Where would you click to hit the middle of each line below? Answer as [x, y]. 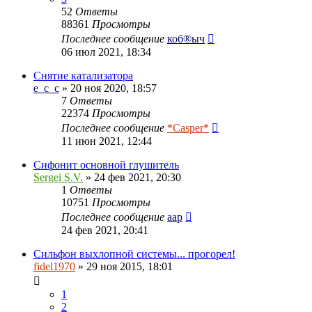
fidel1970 [54, 266]
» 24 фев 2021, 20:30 [132, 177]
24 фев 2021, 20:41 [105, 230]
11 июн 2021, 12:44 [107, 141]
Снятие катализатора [83, 75]
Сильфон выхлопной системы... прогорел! [134, 253]
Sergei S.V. [58, 177]
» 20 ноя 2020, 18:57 [108, 88]
